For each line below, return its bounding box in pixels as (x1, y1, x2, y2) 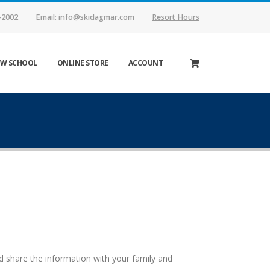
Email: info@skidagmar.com (36, 12, 134, 22)
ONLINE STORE (57, 58, 108, 68)
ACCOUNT (128, 58, 163, 68)
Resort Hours (152, 12, 199, 22)
